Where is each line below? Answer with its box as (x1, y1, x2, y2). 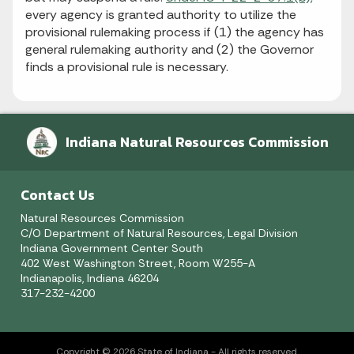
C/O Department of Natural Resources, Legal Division (21, 226, 298, 241)
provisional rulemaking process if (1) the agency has (25, 24, 324, 40)
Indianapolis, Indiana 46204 (21, 271, 159, 286)
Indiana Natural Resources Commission (65, 132, 329, 153)
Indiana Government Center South (21, 241, 203, 256)
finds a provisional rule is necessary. (25, 58, 228, 75)
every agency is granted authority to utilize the (25, 6, 296, 23)
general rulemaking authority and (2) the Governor (25, 41, 314, 58)
